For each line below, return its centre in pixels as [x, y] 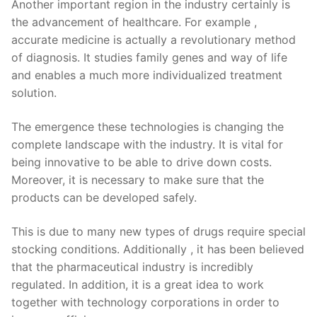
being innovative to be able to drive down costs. [142, 162]
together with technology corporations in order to [145, 302]
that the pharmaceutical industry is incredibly [132, 266]
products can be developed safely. [104, 197]
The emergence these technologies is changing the [148, 126]
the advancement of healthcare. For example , [134, 22]
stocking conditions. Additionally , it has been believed [158, 249]
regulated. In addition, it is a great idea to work [138, 284]
